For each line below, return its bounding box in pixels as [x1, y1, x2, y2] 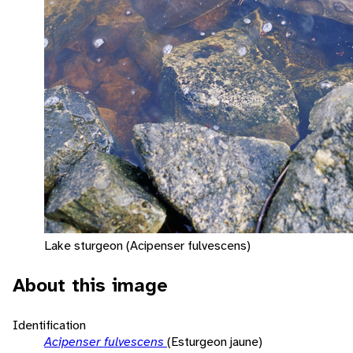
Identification [13, 316, 86, 333]
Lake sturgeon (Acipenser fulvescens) [44, 236, 251, 254]
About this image [13, 272, 168, 298]
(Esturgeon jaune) [167, 333, 262, 350]
